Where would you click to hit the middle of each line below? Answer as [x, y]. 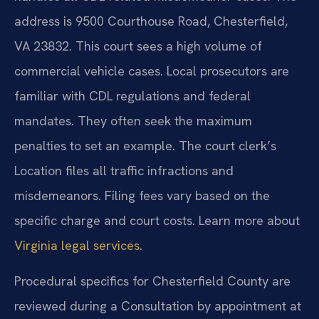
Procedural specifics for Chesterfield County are [152, 281]
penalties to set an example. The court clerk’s [145, 146]
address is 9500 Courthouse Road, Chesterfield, [151, 21]
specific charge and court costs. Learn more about [157, 221]
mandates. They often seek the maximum [133, 121]
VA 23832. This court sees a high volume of [138, 46]
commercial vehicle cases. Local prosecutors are [152, 71]
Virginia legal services [77, 246]
